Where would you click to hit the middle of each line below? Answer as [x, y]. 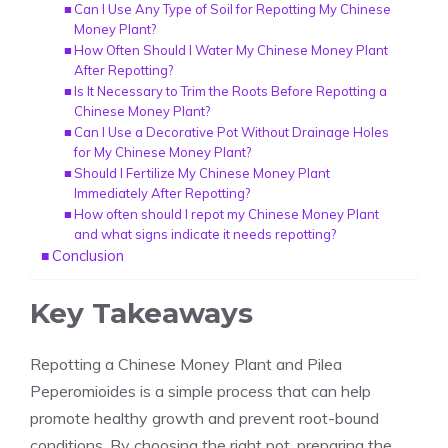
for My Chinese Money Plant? [163, 152]
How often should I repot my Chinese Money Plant [227, 214]
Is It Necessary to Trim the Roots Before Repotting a [231, 91]
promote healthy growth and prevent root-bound [204, 418]
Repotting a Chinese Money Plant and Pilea [186, 364]
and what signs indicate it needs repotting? [205, 234]
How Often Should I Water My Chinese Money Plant [231, 50]
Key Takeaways [141, 313]
